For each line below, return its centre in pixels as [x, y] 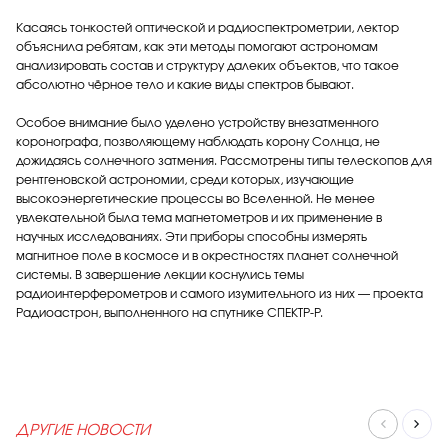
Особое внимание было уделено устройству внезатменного [197, 123]
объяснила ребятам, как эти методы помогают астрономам [197, 47]
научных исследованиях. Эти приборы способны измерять [191, 237]
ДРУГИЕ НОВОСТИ [83, 430]
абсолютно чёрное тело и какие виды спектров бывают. [186, 85]
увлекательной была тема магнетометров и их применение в [199, 218]
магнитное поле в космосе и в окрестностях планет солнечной [207, 256]
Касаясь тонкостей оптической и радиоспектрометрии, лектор [207, 28]
